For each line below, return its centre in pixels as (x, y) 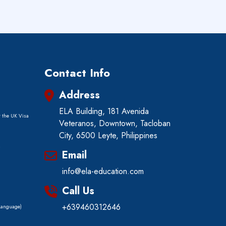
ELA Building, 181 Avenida (104, 111)
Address (79, 95)
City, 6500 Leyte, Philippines (108, 135)
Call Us (78, 191)
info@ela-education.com (103, 171)
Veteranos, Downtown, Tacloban (115, 123)
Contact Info (77, 73)
